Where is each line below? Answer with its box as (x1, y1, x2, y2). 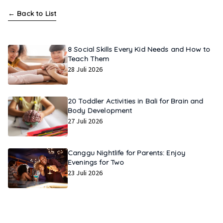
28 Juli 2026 (68, 64, 103, 75)
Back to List (17, 8, 57, 18)
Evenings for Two (68, 157, 124, 167)
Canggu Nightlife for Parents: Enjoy (68, 148, 186, 157)
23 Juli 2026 (68, 168, 103, 178)
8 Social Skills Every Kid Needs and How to (68, 44, 211, 54)
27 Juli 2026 (68, 116, 103, 126)
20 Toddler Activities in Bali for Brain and (68, 96, 204, 106)
